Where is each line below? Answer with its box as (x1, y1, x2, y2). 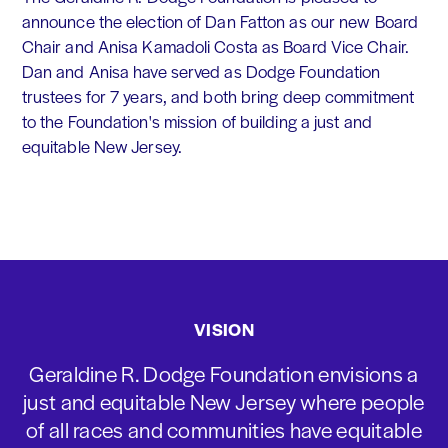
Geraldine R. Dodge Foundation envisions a (29, 357, 419, 389)
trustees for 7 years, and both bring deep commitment (21, 84, 415, 109)
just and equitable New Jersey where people (23, 385, 425, 417)
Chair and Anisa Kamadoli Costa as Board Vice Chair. (21, 34, 409, 59)
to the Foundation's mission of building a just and (21, 109, 372, 134)
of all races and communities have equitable (26, 413, 422, 445)
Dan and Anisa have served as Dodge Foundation (21, 59, 381, 84)
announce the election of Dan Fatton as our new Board (21, 9, 419, 34)
